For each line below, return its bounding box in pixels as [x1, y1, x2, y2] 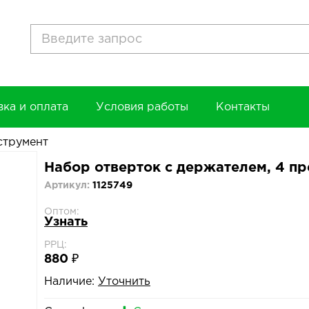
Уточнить [98, 277, 150, 287]
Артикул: [44, 181, 92, 190]
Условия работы [96, 102, 188, 112]
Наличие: [44, 277, 94, 287]
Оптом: [44, 208, 79, 216]
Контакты [216, 102, 270, 112]
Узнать [44, 217, 88, 228]
